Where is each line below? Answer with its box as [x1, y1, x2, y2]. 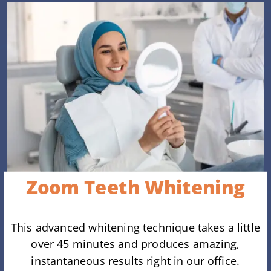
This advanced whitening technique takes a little [10, 220, 261, 235]
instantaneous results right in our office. [31, 253, 240, 268]
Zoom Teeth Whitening [26, 174, 245, 200]
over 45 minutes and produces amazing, [31, 236, 240, 252]
